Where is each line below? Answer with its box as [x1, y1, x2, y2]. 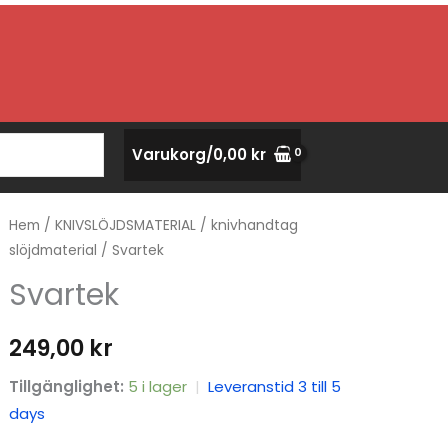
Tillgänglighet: [8, 376, 124, 398]
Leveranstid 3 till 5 [207, 376, 341, 398]
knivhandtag [210, 216, 298, 235]
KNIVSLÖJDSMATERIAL [54, 216, 196, 235]
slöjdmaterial [8, 241, 97, 260]
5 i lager [127, 376, 187, 398]
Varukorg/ [132, 144, 213, 165]
